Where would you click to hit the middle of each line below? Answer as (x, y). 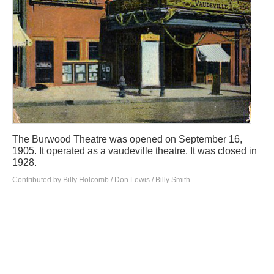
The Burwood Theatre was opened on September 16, (127, 139)
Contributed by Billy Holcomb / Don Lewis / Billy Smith (101, 180)
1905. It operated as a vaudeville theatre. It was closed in (135, 151)
